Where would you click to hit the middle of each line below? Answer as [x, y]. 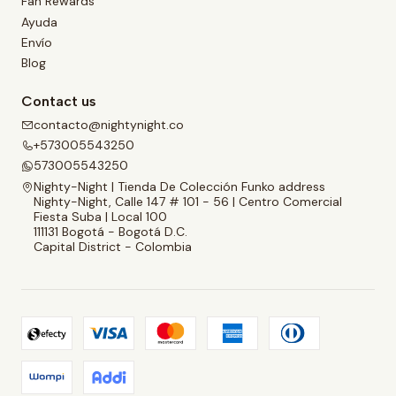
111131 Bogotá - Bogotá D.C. [110, 231]
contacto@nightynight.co [109, 124]
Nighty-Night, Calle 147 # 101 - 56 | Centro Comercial [188, 201]
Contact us [59, 102]
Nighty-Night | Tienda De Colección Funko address [179, 186]
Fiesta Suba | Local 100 [100, 216]
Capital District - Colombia [113, 246]
